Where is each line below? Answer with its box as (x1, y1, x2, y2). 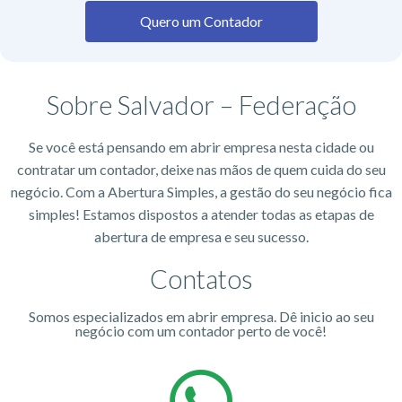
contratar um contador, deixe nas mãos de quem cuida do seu (16, 160, 386, 178)
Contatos (149, 262, 253, 294)
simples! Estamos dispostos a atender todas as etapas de (28, 205, 374, 223)
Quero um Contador (139, 12, 263, 30)
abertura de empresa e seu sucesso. (93, 227, 309, 245)
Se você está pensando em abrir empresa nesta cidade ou (28, 137, 374, 155)
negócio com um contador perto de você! (75, 321, 327, 339)
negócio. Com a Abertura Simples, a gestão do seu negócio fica (10, 182, 392, 200)
